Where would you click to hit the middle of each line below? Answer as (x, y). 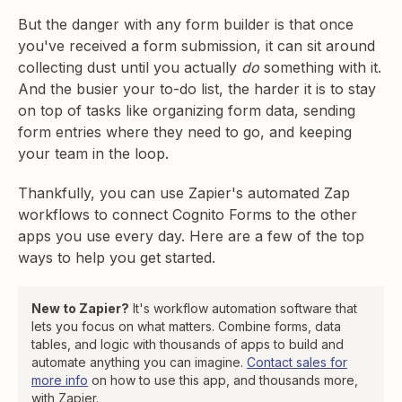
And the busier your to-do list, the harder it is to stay (197, 89)
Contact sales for (297, 362)
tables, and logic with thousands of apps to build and (188, 344)
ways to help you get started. (117, 258)
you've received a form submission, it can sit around (197, 46)
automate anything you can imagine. (139, 362)
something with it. (320, 67)
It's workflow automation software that (243, 308)
